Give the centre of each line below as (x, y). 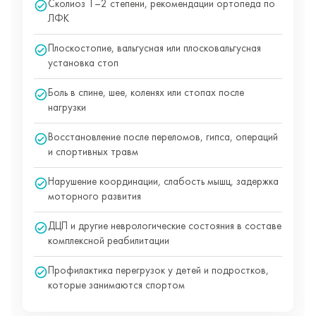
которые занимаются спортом (116, 286)
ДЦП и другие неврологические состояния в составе (165, 227)
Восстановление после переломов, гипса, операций (163, 138)
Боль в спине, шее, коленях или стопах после (146, 93)
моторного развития (95, 197)
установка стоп (83, 64)
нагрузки (67, 108)
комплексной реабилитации (109, 242)
